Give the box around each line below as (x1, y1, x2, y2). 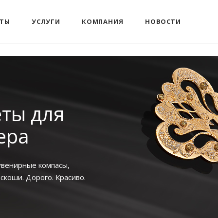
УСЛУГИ (32, 17, 60, 26)
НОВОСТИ (145, 17, 181, 26)
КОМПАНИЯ (82, 17, 124, 26)
